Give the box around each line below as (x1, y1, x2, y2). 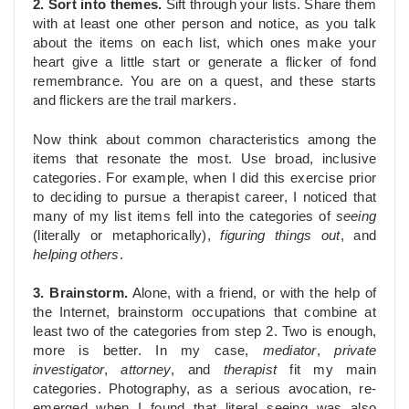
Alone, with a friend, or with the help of (128, 286, 376, 301)
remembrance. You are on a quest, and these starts (33, 73, 376, 89)
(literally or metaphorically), (33, 227, 221, 243)
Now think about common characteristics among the (33, 131, 376, 147)
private (334, 343, 377, 359)
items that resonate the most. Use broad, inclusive (33, 151, 376, 166)
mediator (262, 343, 317, 359)
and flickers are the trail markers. (33, 92, 236, 108)
